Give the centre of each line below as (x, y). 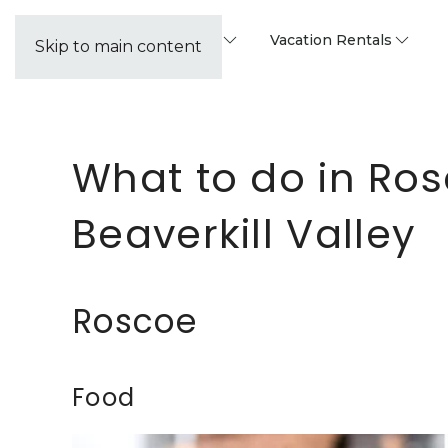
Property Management (137, 40)
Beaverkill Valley (244, 234)
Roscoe (134, 321)
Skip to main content (118, 46)
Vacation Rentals (331, 40)
